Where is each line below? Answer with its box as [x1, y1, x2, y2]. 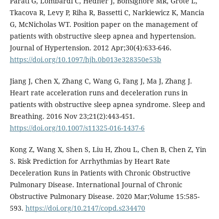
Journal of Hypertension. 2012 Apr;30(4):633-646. [9, 43, 172, 52]
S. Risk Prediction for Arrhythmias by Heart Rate [9, 156, 170, 166]
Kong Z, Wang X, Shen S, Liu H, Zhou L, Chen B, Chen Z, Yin [9, 144, 206, 154]
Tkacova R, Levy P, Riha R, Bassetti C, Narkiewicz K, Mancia [9, 7, 204, 17]
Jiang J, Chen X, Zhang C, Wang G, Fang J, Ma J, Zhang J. [9, 76, 192, 86]
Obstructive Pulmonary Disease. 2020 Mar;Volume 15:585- [9, 191, 199, 201]
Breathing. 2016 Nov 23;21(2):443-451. [9, 111, 135, 121]
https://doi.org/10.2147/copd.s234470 [25, 203, 145, 213]
